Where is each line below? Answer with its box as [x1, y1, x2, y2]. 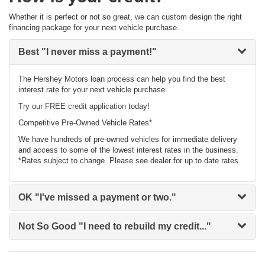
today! [126, 101, 150, 111]
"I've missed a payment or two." [33, 192, 176, 202]
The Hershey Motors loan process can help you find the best [18, 74, 225, 83]
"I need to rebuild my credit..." [76, 221, 211, 231]
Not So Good [18, 221, 76, 231]
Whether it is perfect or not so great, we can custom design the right [9, 12, 242, 21]
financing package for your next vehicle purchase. [9, 22, 179, 32]
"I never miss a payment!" [39, 46, 157, 57]
